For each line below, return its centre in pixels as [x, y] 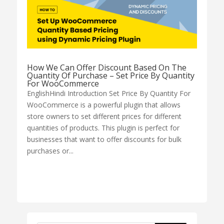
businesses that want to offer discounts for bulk [104, 139]
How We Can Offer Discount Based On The [106, 68]
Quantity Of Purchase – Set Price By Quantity [110, 76]
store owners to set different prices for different [104, 116]
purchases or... [50, 151]
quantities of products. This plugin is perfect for [103, 128]
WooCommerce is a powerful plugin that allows [103, 105]
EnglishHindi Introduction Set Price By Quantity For [108, 93]
